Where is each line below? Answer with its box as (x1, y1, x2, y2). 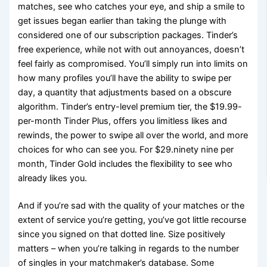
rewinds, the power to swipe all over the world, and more (18, 130, 249, 141)
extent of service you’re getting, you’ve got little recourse (18, 215, 247, 226)
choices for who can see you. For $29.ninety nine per (18, 144, 234, 156)
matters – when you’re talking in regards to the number (18, 243, 240, 254)
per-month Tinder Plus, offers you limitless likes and (18, 116, 228, 127)
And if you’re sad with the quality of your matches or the (18, 200, 245, 212)
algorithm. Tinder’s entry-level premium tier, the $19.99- (18, 101, 243, 113)
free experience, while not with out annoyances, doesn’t (18, 44, 245, 55)
